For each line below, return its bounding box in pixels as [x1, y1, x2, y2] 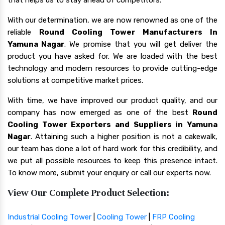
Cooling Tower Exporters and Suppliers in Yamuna [8, 120, 217, 129]
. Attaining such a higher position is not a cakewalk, [31, 132, 217, 141]
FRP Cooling [152, 212, 195, 221]
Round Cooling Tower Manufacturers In [39, 27, 217, 37]
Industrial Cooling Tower [8, 212, 91, 221]
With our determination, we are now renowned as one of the [8, 15, 217, 25]
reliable [8, 27, 39, 37]
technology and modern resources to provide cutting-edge [8, 63, 217, 73]
